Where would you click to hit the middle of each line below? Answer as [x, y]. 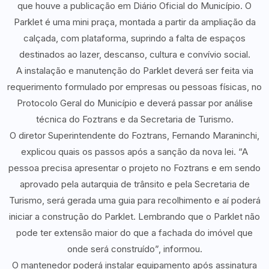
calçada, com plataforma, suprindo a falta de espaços [134, 38]
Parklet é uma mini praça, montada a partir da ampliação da [134, 22]
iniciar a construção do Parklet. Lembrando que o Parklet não [134, 216]
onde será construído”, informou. [134, 249]
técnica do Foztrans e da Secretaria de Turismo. [134, 119]
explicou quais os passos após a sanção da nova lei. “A [134, 151]
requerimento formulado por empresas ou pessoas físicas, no [134, 86]
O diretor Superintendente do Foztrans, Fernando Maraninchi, [134, 135]
